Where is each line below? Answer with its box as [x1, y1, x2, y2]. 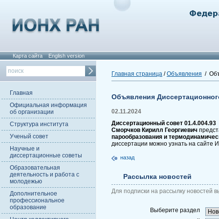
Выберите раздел [150, 207, 200, 214]
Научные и [10, 145, 40, 152]
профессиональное [10, 197, 65, 204]
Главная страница [111, 70, 162, 77]
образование [10, 204, 46, 211]
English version [48, 53, 85, 59]
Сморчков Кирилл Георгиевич [111, 127, 197, 133]
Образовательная [10, 164, 60, 171]
